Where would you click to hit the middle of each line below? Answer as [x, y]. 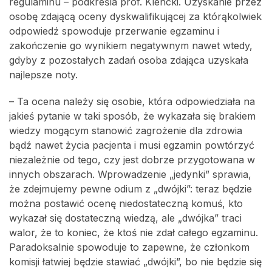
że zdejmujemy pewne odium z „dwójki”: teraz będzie [131, 189]
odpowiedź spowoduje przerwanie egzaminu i [114, 31]
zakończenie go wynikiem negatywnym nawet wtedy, [131, 46]
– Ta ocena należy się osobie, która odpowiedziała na [132, 101]
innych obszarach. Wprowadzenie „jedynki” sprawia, [130, 174]
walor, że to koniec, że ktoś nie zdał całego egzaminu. [134, 233]
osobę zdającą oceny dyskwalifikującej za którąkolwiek [135, 16]
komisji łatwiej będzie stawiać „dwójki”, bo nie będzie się [135, 262]
